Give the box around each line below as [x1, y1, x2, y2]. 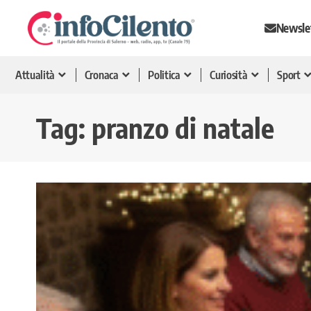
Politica [148, 67, 180, 82]
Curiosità [210, 67, 248, 82]
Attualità [15, 67, 56, 82]
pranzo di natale [92, 110, 274, 145]
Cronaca [84, 67, 119, 82]
